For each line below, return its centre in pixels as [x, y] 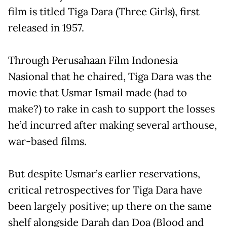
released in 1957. [46, 28]
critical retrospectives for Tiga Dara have [105, 190]
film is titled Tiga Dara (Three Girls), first [104, 11]
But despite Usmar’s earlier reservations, [104, 174]
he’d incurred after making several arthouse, [112, 125]
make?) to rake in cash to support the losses [111, 109]
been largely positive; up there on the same [110, 206]
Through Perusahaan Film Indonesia [93, 60]
